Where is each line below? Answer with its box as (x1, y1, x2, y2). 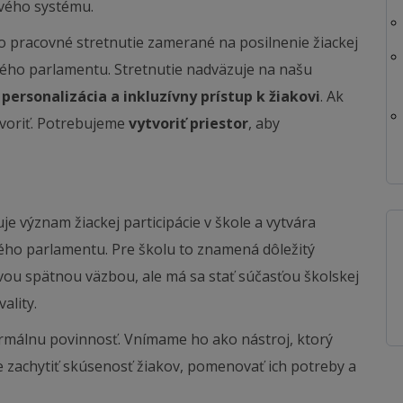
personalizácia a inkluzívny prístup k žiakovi (2, 86, 320, 106)
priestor (190, 113, 248, 133)
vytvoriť (129, 113, 186, 133)
